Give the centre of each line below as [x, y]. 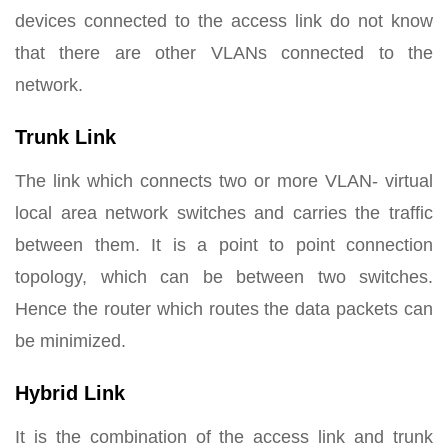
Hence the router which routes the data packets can [224, 309]
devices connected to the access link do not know [224, 21]
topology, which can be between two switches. [224, 277]
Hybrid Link [70, 393]
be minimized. [70, 341]
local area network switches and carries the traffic [224, 213]
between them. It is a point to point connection [224, 245]
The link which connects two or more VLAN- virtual [224, 181]
